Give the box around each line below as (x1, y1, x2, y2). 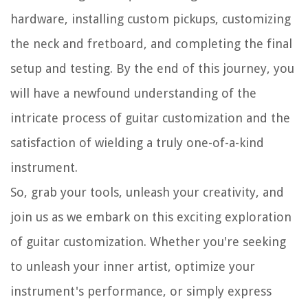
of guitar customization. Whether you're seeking (10, 234, 286, 250)
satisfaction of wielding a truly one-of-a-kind (10, 135, 264, 151)
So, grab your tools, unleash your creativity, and (10, 185, 284, 200)
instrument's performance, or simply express (10, 284, 272, 299)
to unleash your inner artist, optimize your (10, 259, 255, 274)
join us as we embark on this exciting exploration (10, 210, 291, 225)
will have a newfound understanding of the (10, 86, 256, 101)
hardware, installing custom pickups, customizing (10, 12, 291, 27)
